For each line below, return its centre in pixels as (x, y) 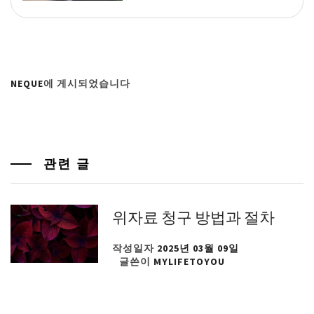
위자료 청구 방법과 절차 (194, 216)
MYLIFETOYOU (190, 261)
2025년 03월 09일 (198, 248)
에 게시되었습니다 (87, 83)
